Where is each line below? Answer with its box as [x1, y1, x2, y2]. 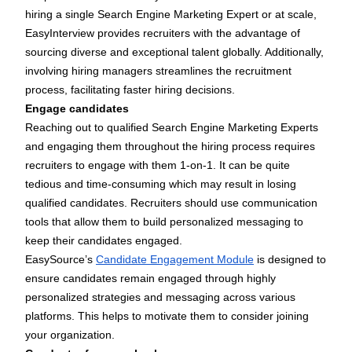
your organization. [25, 328, 115, 342]
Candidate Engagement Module [96, 253, 254, 266]
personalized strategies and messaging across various [25, 291, 295, 304]
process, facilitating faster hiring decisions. [25, 83, 235, 97]
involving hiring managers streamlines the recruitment [25, 64, 291, 78]
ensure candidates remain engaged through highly [25, 272, 276, 285]
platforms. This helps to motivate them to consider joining [25, 310, 309, 323]
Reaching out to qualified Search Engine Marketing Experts [25, 121, 318, 134]
